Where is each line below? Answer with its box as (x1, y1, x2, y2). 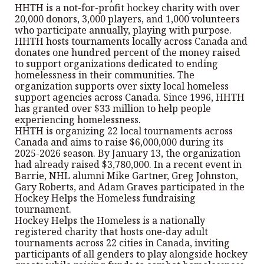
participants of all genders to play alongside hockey (15, 247, 247, 260)
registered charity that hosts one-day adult (15, 225, 208, 238)
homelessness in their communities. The (15, 68, 194, 81)
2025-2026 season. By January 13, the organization (15, 147, 240, 160)
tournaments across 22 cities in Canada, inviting (15, 236, 230, 249)
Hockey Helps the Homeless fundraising (15, 192, 196, 204)
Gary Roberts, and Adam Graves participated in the (15, 180, 245, 193)
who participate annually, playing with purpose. (15, 24, 232, 37)
